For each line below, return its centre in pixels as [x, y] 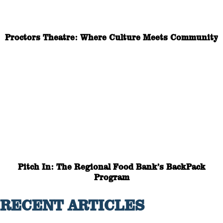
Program [111, 177]
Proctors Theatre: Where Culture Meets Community [111, 38]
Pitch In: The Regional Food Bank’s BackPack [111, 167]
